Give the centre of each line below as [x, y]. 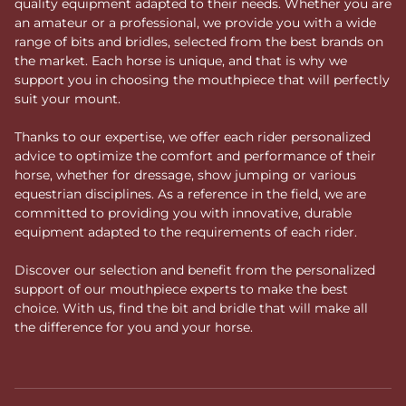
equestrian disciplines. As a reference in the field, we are [190, 193]
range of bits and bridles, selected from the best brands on [199, 41]
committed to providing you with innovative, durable [183, 213]
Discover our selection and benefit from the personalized [195, 270]
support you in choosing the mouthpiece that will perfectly [202, 79]
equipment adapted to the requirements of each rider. [186, 232]
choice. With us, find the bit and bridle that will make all [191, 308]
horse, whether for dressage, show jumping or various [185, 174]
